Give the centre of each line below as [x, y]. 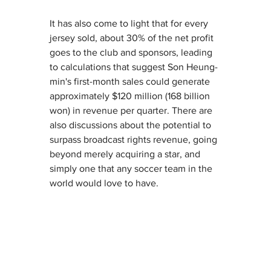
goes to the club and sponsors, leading [132, 53]
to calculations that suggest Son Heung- [134, 67]
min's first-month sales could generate [131, 82]
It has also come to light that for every [130, 24]
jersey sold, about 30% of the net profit [133, 38]
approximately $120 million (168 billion [131, 96]
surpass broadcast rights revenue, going [135, 140]
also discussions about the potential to [132, 125]
